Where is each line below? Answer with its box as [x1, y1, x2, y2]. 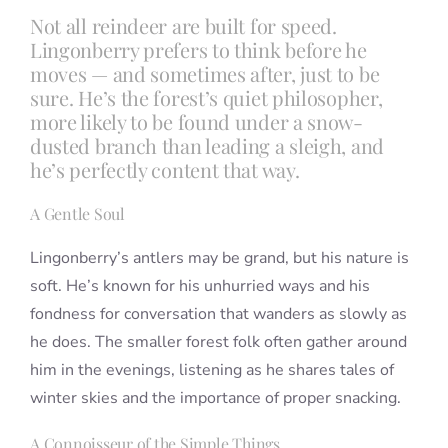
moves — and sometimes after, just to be [29, 60, 380, 88]
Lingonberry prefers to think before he [29, 36, 367, 64]
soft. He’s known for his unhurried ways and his [29, 275, 370, 298]
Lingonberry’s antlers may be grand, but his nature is [29, 247, 409, 270]
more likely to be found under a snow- [29, 108, 363, 136]
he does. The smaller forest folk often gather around [29, 331, 407, 354]
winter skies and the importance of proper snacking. [29, 387, 401, 410]
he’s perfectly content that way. [29, 156, 300, 184]
